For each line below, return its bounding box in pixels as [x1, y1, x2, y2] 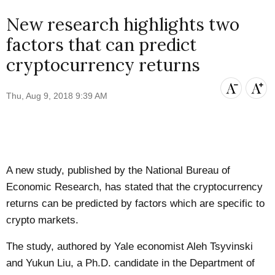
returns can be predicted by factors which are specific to [6, 197, 265, 209]
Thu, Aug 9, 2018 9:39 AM [6, 90, 108, 101]
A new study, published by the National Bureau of [6, 164, 231, 176]
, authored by [51, 241, 115, 253]
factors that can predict [6, 34, 197, 56]
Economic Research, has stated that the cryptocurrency [6, 180, 263, 193]
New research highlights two [6, 14, 240, 36]
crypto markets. [6, 214, 79, 226]
